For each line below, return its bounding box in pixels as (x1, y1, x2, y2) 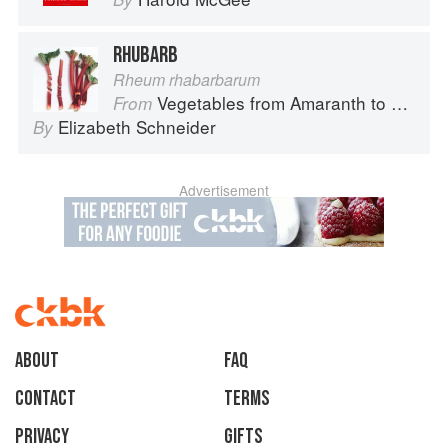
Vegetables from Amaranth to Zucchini (157, 90, 391, 116)
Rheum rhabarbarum (113, 68, 260, 92)
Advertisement (179, 180, 269, 201)
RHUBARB (113, 41, 178, 70)
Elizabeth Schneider (58, 114, 216, 140)
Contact (15, 386, 76, 412)
